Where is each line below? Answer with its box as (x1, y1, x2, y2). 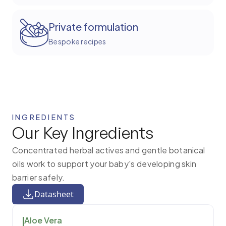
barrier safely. (12, 172, 65, 183)
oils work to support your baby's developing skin (12, 158, 197, 169)
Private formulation (48, 20, 138, 33)
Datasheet (34, 189, 74, 200)
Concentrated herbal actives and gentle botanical (12, 145, 205, 155)
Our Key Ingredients (12, 123, 153, 143)
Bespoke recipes (48, 37, 106, 46)
